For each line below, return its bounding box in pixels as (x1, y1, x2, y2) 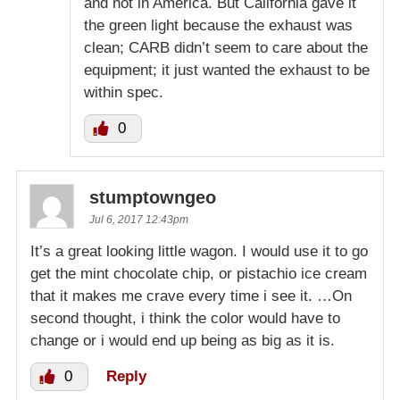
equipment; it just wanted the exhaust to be (84, 62, 370, 79)
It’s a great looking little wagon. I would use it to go (30, 243, 368, 261)
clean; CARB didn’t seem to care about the (84, 39, 368, 57)
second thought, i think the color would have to (30, 310, 340, 328)
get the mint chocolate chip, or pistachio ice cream (30, 265, 367, 283)
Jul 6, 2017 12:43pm (89, 213, 188, 227)
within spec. (84, 84, 163, 102)
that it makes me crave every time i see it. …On (30, 287, 352, 305)
